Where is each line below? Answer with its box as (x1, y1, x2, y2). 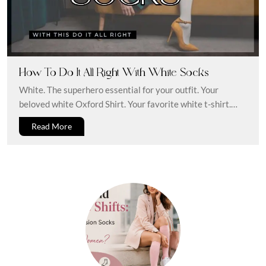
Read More (31, 121, 72, 132)
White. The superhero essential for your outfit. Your (19, 84, 218, 95)
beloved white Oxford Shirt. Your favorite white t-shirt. (19, 98, 231, 109)
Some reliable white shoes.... (19, 112, 127, 123)
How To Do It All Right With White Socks (19, 64, 209, 80)
